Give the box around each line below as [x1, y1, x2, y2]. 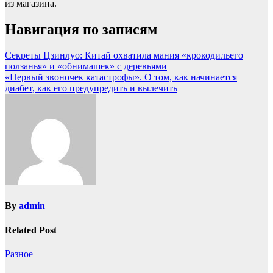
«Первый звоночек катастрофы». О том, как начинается [5, 72, 237, 83]
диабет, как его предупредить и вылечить [5, 83, 177, 94]
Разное [5, 249, 33, 260]
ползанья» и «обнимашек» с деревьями [5, 61, 167, 72]
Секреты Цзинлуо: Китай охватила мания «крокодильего [5, 50, 243, 61]
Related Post [5, 224, 57, 235]
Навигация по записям [5, 21, 157, 38]
